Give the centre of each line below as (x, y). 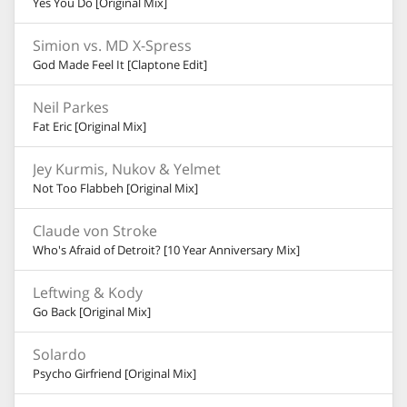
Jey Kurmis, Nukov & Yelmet (127, 169)
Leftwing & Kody (88, 293)
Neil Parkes (71, 107)
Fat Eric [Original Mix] (89, 126)
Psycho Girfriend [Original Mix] (114, 373)
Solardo (60, 354)
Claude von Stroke (95, 231)
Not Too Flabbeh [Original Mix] (115, 188)
